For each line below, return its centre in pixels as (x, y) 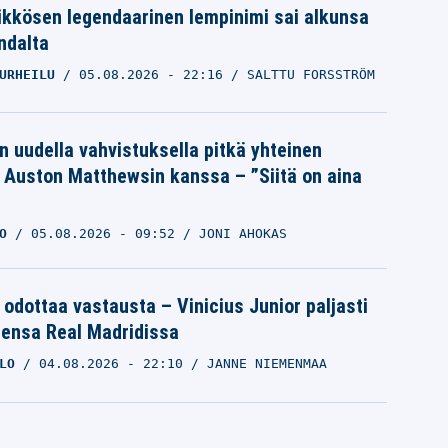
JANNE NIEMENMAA (266, 364)
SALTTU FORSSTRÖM (310, 75)
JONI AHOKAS (242, 234)
